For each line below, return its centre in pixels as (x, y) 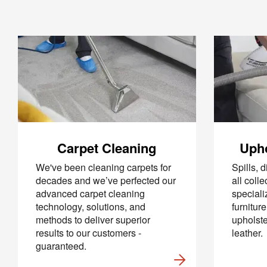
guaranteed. (62, 246)
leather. (248, 233)
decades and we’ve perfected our (106, 180)
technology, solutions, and (91, 207)
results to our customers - (89, 233)
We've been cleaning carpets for (103, 167)
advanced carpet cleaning (90, 193)
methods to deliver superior (93, 220)
